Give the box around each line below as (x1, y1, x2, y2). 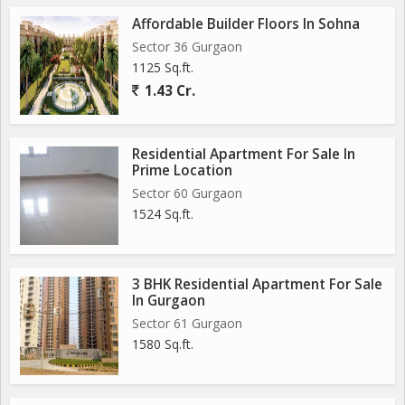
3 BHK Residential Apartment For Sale (132, 275, 382, 294)
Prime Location (132, 161, 232, 180)
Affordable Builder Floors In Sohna (132, 14, 360, 33)
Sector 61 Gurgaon (132, 315, 242, 332)
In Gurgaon (132, 291, 205, 310)
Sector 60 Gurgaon (132, 184, 242, 202)
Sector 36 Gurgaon (132, 38, 242, 55)
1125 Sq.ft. (132, 59, 193, 76)
